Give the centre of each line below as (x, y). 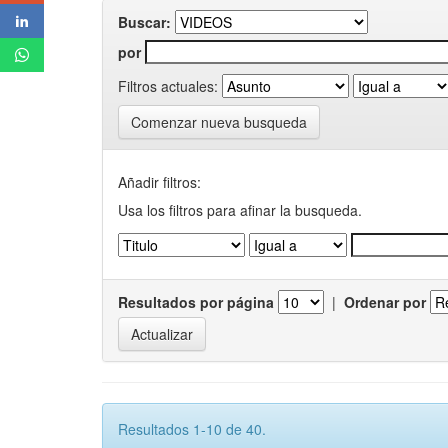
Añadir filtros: (159, 182)
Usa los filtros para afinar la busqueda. (240, 210)
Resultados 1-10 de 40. (192, 429)
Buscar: (144, 22)
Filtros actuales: (168, 85)
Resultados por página (196, 302)
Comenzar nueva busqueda (219, 122)
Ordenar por (385, 302)
